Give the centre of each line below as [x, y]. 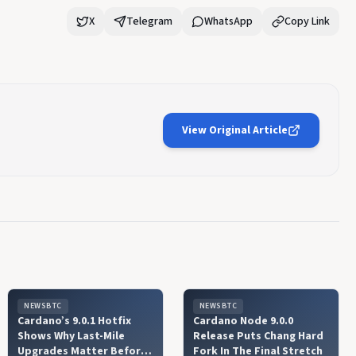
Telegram [149, 21]
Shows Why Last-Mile [72, 336]
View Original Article [234, 130]
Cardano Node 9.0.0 [243, 321]
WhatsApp [228, 21]
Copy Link [307, 21]
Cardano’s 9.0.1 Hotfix [75, 321]
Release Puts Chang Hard [258, 336]
